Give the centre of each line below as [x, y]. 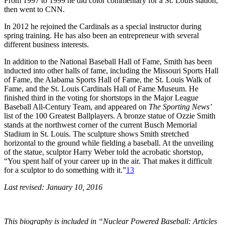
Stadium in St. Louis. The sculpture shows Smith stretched [96, 134]
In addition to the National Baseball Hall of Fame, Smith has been [108, 61]
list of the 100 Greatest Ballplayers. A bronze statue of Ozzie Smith [110, 116]
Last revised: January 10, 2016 [53, 187]
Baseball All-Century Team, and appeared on [76, 106]
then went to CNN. [34, 9]
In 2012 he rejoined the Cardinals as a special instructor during [103, 26]
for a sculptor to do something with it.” [65, 170]
